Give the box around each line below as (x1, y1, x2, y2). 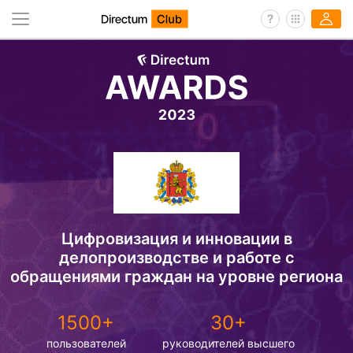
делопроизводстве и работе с (58, 247, 295, 267)
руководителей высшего (162, 336, 295, 350)
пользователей (46, 336, 126, 350)
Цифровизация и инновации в (61, 229, 292, 248)
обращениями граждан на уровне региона (10, 266, 343, 286)
